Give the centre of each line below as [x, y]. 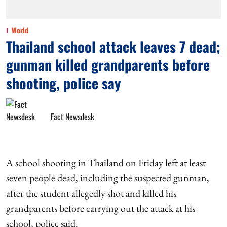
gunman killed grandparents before [108, 64]
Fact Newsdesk [72, 116]
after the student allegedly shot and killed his [91, 193]
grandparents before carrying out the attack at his [101, 208]
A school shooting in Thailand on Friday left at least [106, 162]
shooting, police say [64, 83]
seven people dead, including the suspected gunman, [108, 178]
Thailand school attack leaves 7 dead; [113, 46]
